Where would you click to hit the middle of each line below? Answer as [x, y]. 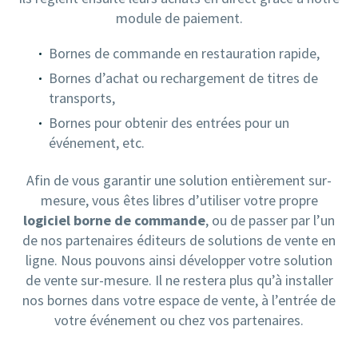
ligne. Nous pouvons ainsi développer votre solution [179, 261]
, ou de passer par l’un [270, 221]
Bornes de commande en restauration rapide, [184, 54]
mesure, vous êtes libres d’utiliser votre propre [179, 201]
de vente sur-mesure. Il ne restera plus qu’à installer [179, 280]
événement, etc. [97, 143]
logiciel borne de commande [114, 221]
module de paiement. [179, 18]
